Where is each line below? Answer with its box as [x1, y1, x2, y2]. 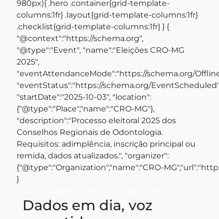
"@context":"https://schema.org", [17, 33, 143, 43]
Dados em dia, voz [22, 196, 153, 214]
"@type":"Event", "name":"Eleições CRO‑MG [17, 45, 184, 55]
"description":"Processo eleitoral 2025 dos [17, 115, 176, 125]
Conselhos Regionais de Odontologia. [17, 127, 163, 137]
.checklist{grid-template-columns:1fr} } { [17, 22, 169, 31]
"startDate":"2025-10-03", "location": [17, 92, 151, 102]
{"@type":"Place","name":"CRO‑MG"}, [17, 104, 154, 113]
